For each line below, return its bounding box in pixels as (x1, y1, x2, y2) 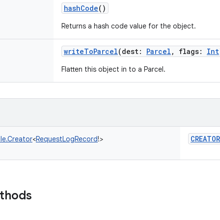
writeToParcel (64, 47, 118, 56)
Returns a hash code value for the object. (61, 22, 196, 30)
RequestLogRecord (36, 135, 98, 143)
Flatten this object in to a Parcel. (61, 65, 165, 74)
